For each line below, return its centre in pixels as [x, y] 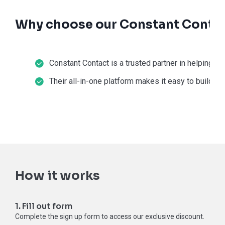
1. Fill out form [44, 206]
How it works [58, 176]
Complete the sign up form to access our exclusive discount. [110, 217]
